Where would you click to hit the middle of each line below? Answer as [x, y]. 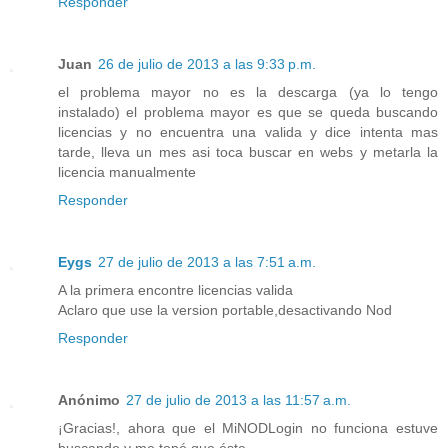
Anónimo [89, 399]
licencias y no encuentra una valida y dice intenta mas [248, 131]
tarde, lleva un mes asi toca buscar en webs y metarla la [248, 151]
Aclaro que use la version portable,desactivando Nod [225, 309]
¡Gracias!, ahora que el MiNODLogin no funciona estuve [248, 427]
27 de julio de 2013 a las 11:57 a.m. [238, 399]
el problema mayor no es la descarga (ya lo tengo [248, 91]
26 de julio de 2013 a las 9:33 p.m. [207, 63]
